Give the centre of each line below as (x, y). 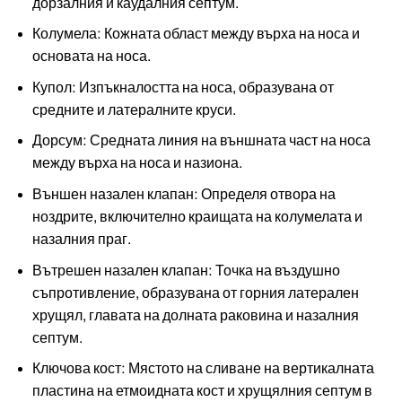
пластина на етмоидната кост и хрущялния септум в (202, 391)
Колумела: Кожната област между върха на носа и (196, 34)
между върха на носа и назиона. (137, 163)
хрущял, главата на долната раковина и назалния (195, 315)
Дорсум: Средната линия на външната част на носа (201, 141)
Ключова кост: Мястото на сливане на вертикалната (203, 369)
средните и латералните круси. (134, 109)
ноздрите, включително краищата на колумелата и (197, 217)
